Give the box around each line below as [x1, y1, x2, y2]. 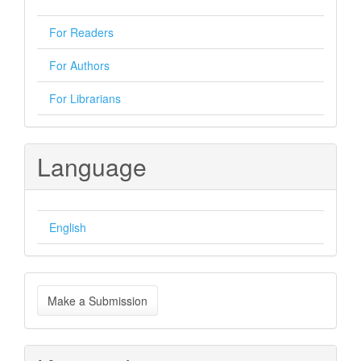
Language [37, 149, 147, 184]
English [49, 219, 86, 235]
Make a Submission [48, 293, 147, 309]
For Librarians [49, 90, 121, 106]
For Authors [49, 57, 110, 73]
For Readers [49, 24, 114, 40]
